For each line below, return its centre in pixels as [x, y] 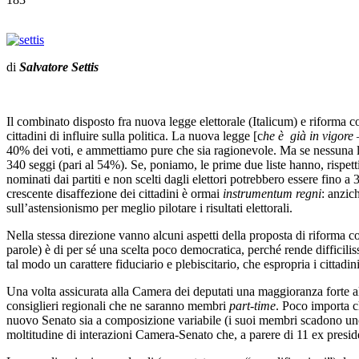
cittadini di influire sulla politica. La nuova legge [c [135, 135]
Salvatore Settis [59, 67]
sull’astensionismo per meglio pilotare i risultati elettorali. [149, 208]
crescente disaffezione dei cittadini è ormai [115, 193]
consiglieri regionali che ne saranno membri [118, 305]
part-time [252, 305]
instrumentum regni [272, 193]
